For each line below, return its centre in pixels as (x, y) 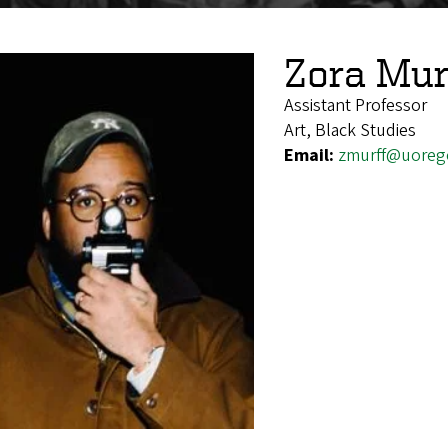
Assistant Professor (355, 105)
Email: (311, 155)
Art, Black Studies (350, 130)
